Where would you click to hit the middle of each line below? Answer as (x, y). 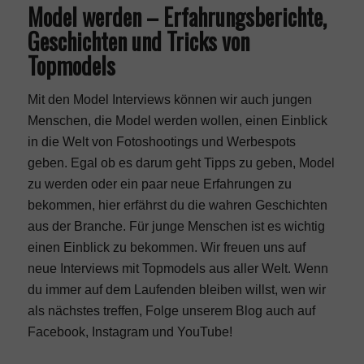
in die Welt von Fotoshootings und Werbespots (161, 141)
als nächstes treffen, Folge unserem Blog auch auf (171, 310)
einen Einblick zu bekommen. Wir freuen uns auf (166, 247)
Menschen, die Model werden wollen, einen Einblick (177, 120)
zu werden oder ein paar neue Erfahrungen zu (159, 184)
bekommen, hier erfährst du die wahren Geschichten (177, 205)
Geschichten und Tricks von (138, 41)
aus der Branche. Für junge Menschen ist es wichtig (176, 226)
